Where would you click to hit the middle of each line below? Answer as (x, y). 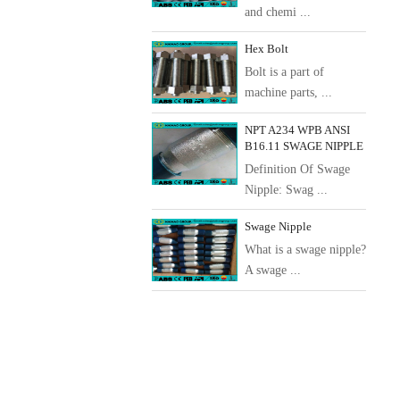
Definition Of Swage (297, 169)
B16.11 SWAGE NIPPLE (304, 146)
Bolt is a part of (284, 72)
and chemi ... (278, 12)
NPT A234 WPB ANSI (297, 130)
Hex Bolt (267, 49)
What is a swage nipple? (305, 250)
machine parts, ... (288, 92)
